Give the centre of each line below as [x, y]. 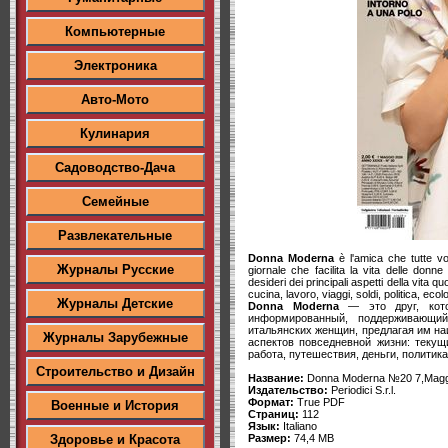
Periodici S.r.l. [363, 389]
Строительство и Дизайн [115, 371]
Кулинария [115, 133]
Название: [276, 377]
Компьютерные [115, 31]
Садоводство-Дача [115, 167]
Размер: [269, 437]
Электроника [115, 65]
